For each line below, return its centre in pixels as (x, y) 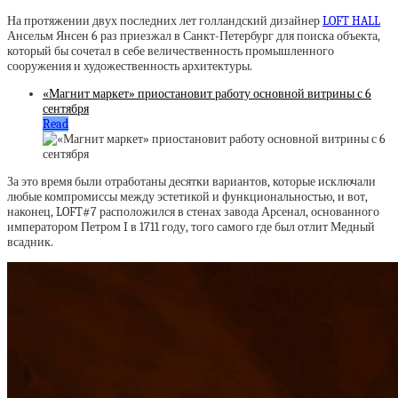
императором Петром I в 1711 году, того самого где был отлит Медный (191, 227)
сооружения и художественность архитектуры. (130, 66)
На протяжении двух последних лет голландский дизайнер (165, 21)
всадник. (30, 242)
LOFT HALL (351, 21)
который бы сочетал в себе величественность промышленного (171, 51)
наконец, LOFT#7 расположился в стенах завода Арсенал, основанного (193, 212)
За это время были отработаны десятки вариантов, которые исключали (191, 182)
